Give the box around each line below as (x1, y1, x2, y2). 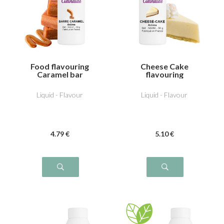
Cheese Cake (140, 61, 188, 71)
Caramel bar (36, 69, 83, 79)
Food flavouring (30, 61, 89, 71)
